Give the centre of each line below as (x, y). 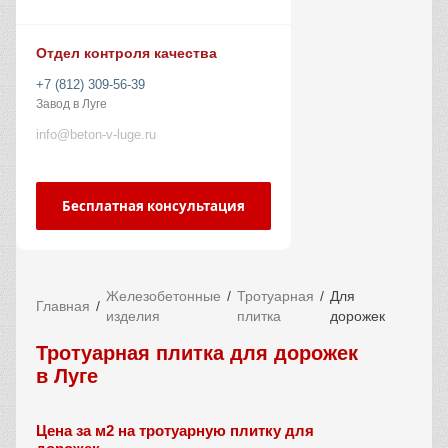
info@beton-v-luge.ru (96, 134)
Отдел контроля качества (126, 53)
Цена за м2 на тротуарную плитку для (175, 430)
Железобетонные (163, 296)
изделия (133, 316)
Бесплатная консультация (153, 206)
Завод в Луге (71, 104)
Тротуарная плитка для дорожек (197, 353)
